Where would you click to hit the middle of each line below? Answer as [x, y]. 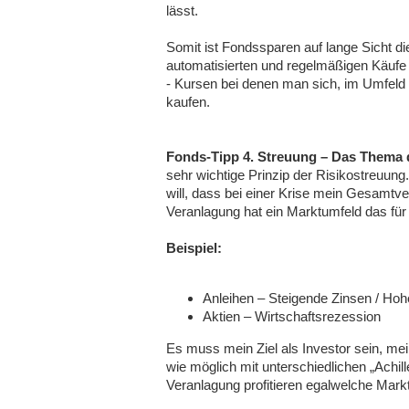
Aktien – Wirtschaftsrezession [292, 316]
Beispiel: [194, 248]
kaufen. [188, 102]
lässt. [182, 10]
